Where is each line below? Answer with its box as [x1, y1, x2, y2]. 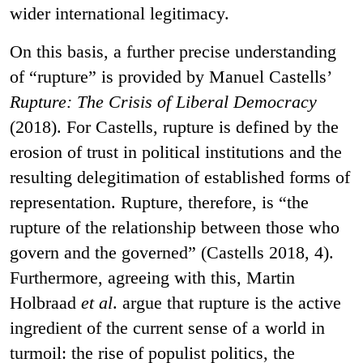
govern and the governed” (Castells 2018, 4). [10, 241, 334, 263]
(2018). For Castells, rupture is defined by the [10, 116, 339, 137]
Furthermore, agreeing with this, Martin [10, 267, 295, 288]
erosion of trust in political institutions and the [10, 141, 342, 162]
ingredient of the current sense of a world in [10, 317, 325, 338]
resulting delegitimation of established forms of [10, 166, 350, 187]
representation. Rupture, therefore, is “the [10, 191, 309, 212]
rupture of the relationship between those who [10, 216, 340, 237]
